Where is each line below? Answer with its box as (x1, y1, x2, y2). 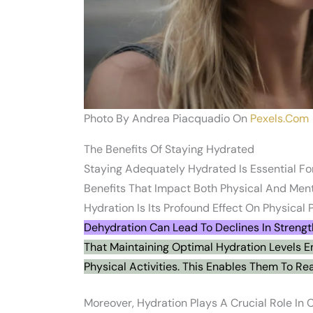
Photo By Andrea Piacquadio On (84, 111, 250, 126)
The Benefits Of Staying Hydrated (84, 142, 254, 157)
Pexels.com (250, 111, 309, 126)
